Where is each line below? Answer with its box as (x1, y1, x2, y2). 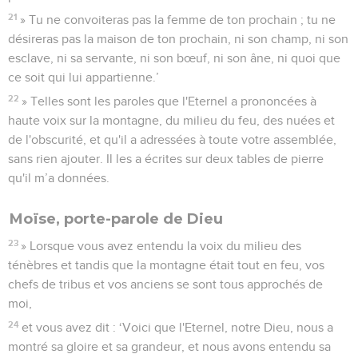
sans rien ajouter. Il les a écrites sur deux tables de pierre (8, 152, 324, 165)
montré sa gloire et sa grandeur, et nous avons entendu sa (8, 340, 331, 353)
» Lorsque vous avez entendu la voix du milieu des (21, 239, 302, 253)
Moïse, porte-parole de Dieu (10, 209, 223, 228)
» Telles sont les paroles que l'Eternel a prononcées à (22, 94, 317, 108)
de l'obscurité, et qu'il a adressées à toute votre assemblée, (8, 133, 336, 146)
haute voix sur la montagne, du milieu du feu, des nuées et (8, 113, 335, 127)
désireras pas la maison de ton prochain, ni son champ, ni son (8, 32, 348, 46)
